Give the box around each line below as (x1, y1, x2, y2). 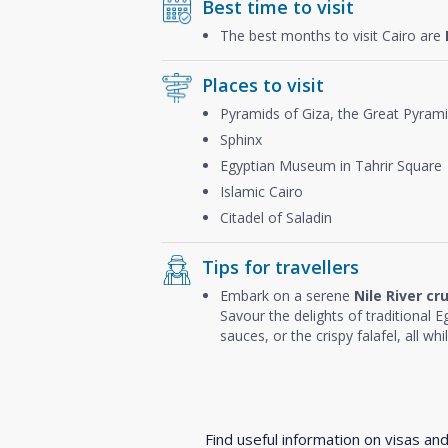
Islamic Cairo (220, 181, 303, 201)
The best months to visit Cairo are (220, 25, 445, 45)
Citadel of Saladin (220, 207, 332, 227)
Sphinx (220, 129, 262, 149)
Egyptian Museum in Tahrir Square (220, 155, 442, 175)
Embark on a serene (220, 285, 354, 305)
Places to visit (202, 72, 324, 97)
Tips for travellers (202, 254, 359, 279)
